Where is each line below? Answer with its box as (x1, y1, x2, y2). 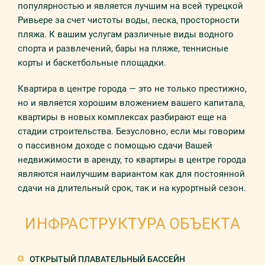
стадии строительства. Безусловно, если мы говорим (18, 126, 245, 137)
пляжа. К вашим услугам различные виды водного (18, 29, 234, 40)
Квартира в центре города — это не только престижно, (18, 83, 247, 94)
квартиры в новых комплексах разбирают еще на (18, 112, 227, 122)
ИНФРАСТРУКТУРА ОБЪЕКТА (25, 215, 240, 232)
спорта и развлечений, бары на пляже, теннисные (18, 43, 228, 54)
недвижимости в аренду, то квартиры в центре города (18, 154, 246, 165)
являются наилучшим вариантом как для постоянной (18, 169, 245, 179)
